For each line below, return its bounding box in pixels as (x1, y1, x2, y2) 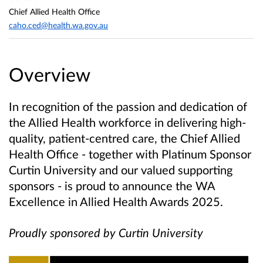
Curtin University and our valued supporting (9, 163, 232, 177)
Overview (9, 63, 90, 86)
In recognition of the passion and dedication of (9, 99, 247, 114)
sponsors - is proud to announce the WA (9, 178, 215, 193)
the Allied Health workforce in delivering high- (9, 115, 246, 130)
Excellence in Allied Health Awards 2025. (9, 194, 226, 209)
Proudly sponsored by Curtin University (9, 225, 203, 240)
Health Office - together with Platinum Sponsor (9, 147, 251, 161)
